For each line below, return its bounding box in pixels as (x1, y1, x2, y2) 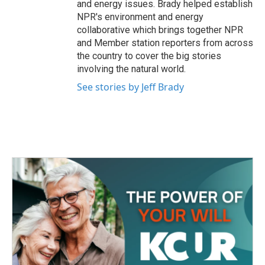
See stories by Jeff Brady (77, 80, 184, 93)
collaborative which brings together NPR (77, 24, 243, 35)
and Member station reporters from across (77, 37, 253, 49)
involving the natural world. (77, 63, 186, 75)
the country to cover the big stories (77, 50, 221, 62)
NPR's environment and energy (77, 11, 203, 22)
